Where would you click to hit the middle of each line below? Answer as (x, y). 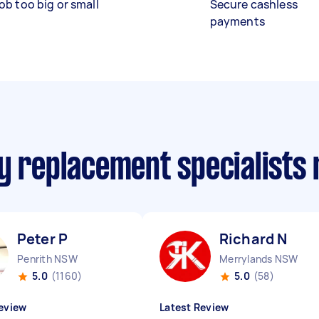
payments (237, 21)
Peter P (43, 239)
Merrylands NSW (259, 259)
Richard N (253, 239)
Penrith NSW (47, 259)
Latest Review (194, 307)
